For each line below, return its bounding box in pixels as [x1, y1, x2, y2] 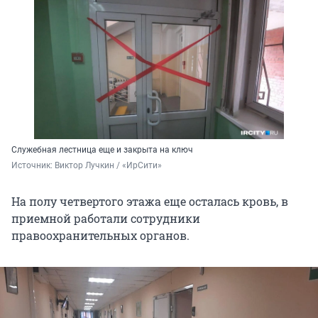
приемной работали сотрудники [11, 211, 200, 226]
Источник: [11, 160, 55, 171]
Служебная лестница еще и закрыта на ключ [11, 145, 193, 155]
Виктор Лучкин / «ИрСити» [55, 160, 162, 171]
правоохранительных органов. [11, 228, 190, 243]
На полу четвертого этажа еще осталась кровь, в [11, 194, 288, 209]
